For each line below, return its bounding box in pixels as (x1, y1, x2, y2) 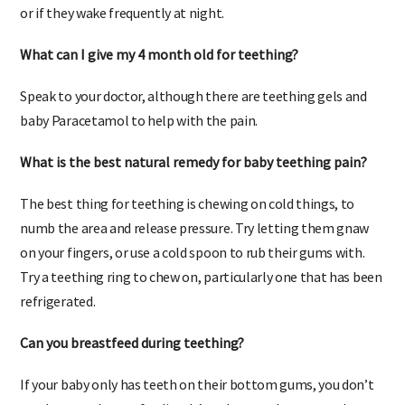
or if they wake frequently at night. (20, 16, 224, 35)
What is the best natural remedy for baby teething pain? (20, 165, 368, 184)
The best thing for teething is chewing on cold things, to (20, 207, 355, 226)
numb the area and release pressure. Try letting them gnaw (20, 231, 370, 250)
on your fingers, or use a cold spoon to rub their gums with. (20, 256, 365, 275)
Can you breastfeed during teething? (20, 346, 245, 365)
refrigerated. (20, 305, 96, 324)
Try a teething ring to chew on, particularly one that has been (20, 280, 382, 299)
